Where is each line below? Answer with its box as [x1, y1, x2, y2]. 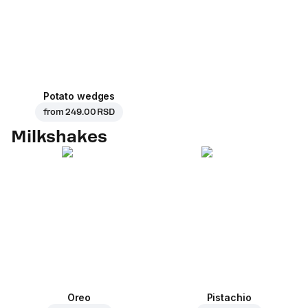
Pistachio [206, 291, 252, 304]
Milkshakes [11, 126, 107, 147]
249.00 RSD [65, 107, 115, 118]
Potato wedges [43, 90, 115, 102]
